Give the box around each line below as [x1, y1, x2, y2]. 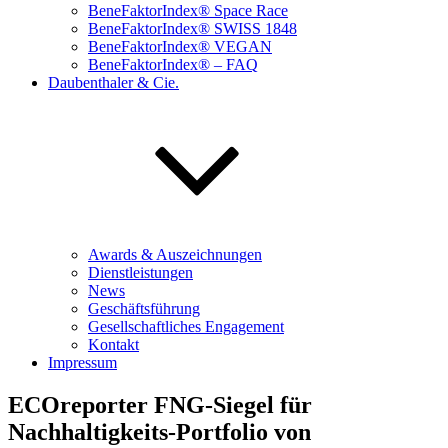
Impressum [48, 354, 117, 371]
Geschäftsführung [88, 300, 200, 317]
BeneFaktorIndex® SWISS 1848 [88, 20, 297, 37]
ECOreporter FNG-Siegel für [8, 391, 312, 418]
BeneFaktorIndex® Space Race [88, 2, 288, 19]
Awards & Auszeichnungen [88, 246, 262, 263]
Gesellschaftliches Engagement [88, 318, 284, 335]
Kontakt [88, 336, 139, 353]
